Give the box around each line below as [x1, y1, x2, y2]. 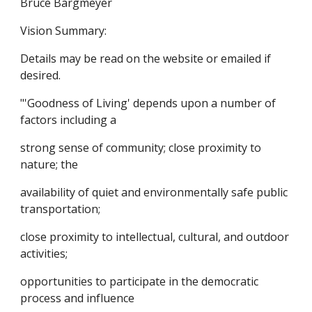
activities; [20, 246, 68, 261]
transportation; [20, 201, 101, 217]
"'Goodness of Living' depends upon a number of [20, 95, 276, 111]
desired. [20, 68, 61, 83]
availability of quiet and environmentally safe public [20, 185, 288, 200]
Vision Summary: [20, 23, 107, 38]
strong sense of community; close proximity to [20, 140, 262, 155]
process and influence [20, 290, 135, 306]
